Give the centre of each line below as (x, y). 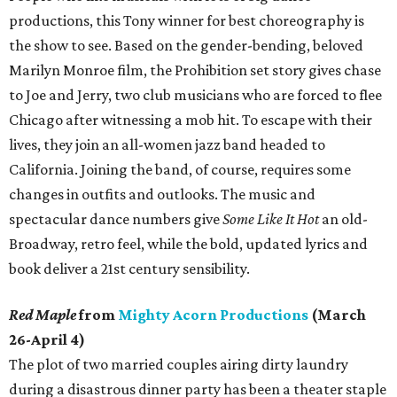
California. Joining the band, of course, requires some (180, 170)
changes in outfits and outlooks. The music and (162, 195)
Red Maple (43, 315)
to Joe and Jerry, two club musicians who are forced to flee (195, 95)
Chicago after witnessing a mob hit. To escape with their (191, 120)
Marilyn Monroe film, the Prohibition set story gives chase (195, 70)
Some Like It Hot (271, 219)
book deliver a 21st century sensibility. (129, 269)
